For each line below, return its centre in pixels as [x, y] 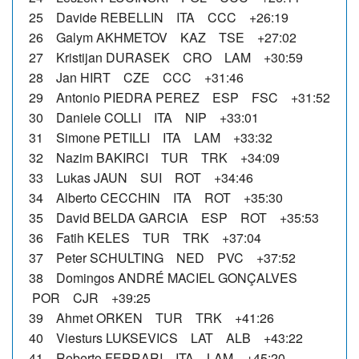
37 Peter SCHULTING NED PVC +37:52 [162, 257]
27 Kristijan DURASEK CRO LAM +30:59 [166, 57]
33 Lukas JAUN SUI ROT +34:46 [141, 177]
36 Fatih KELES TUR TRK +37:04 [145, 237]
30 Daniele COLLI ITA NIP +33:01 [144, 117]
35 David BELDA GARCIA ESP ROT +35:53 [174, 217]
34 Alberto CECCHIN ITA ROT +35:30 [156, 197]
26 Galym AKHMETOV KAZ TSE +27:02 [163, 37]
